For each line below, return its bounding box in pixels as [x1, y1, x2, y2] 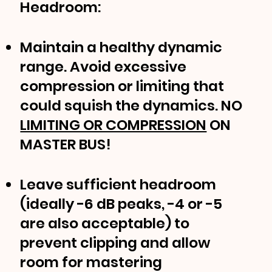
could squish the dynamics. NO [20, 95, 243, 116]
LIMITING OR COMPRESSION [20, 115, 207, 135]
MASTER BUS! [20, 134, 115, 155]
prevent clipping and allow [20, 233, 211, 253]
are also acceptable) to [20, 213, 190, 234]
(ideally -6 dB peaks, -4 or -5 [20, 194, 223, 214]
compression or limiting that [20, 76, 225, 97]
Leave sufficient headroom [20, 174, 217, 195]
